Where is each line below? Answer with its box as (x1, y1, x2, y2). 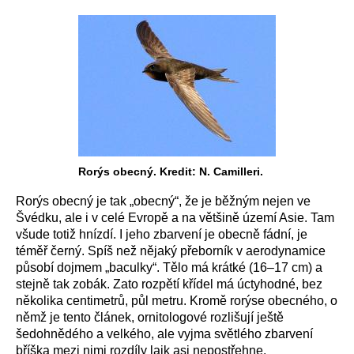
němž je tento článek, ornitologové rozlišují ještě (16, 311, 284, 324)
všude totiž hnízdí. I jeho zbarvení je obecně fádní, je (16, 228, 307, 241)
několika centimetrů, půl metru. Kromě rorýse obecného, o (16, 294, 337, 307)
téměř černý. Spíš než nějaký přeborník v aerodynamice (16, 244, 326, 258)
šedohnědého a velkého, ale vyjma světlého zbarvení (16, 327, 313, 341)
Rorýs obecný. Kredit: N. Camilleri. (78, 165, 263, 178)
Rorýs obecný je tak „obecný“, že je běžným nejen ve (16, 194, 311, 208)
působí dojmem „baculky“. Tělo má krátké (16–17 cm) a (16, 261, 322, 274)
